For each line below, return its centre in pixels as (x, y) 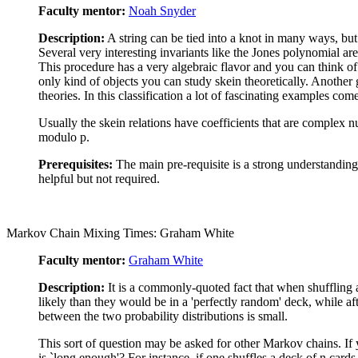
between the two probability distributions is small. (163, 316)
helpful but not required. (99, 178)
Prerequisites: (76, 164)
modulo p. (64, 137)
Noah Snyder (162, 10)
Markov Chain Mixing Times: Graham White (120, 233)
